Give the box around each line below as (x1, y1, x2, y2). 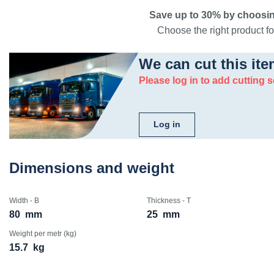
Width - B (9, 196, 39, 205)
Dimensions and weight (9, 159, 174, 176)
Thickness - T (146, 196, 191, 205)
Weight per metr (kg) (9, 229, 76, 238)
